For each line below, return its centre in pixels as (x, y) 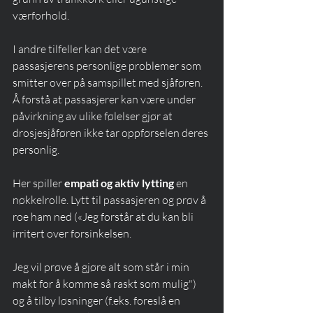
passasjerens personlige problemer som (108, 66)
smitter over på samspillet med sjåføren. (109, 83)
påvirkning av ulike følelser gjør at (94, 116)
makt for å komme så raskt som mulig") (105, 284)
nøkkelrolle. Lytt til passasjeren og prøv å (110, 200)
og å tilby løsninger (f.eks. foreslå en (97, 301)
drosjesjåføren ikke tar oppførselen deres (111, 133)
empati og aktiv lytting (119, 183)
